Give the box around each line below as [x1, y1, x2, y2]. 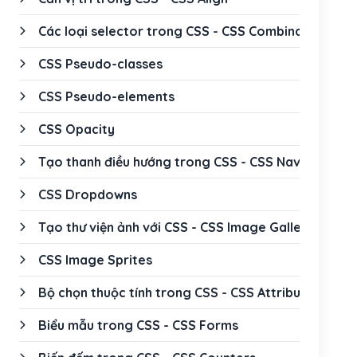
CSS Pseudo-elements [38, 88, 175, 104]
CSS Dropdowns [38, 186, 137, 202]
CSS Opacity [38, 121, 115, 137]
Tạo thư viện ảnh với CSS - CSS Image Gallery [38, 219, 314, 235]
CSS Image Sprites [38, 252, 152, 268]
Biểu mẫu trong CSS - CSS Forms [38, 317, 238, 333]
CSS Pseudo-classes [38, 56, 163, 72]
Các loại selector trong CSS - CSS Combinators [38, 23, 329, 39]
